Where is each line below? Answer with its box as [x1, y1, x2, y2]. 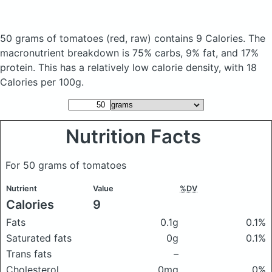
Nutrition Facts [66, 125, 206, 148]
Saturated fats [6, 232, 72, 244]
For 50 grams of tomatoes [5, 159, 126, 171]
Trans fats [6, 248, 52, 260]
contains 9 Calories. [151, 32, 248, 44]
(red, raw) [106, 32, 151, 44]
